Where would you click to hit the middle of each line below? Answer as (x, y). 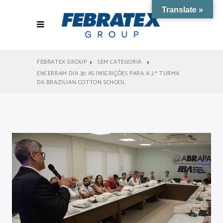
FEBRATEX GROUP (62, 62)
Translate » (182, 10)
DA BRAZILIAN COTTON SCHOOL (81, 82)
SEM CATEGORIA (120, 62)
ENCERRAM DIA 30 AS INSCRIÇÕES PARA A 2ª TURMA (109, 73)
